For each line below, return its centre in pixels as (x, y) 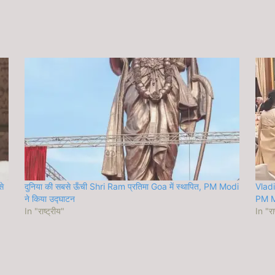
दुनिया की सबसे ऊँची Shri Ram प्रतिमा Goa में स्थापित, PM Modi (132, 186)
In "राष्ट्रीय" (45, 211)
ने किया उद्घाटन (50, 198)
